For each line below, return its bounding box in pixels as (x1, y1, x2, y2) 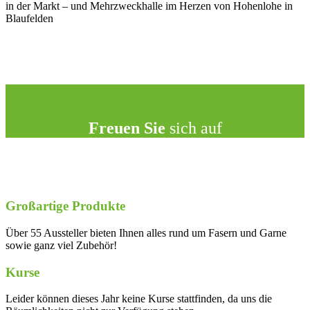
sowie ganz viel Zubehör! (6, 239, 117, 252)
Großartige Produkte (6, 199, 125, 214)
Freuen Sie (88, 118, 165, 137)
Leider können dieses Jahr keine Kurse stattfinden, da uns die (6, 293, 272, 305)
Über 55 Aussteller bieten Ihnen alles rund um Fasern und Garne (6, 227, 286, 239)
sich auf (165, 118, 222, 137)
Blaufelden (6, 12, 53, 24)
